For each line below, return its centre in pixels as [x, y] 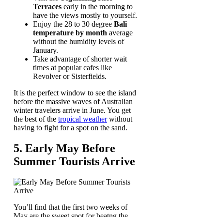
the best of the [36, 119]
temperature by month [70, 32]
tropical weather [83, 119]
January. [46, 50]
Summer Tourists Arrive [74, 161]
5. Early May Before [64, 148]
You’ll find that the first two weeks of [70, 207]
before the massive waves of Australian [73, 101]
